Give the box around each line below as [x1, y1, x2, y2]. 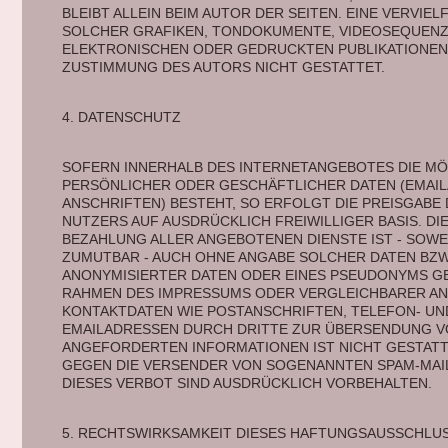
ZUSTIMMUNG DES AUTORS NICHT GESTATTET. [61, 59, 385, 75]
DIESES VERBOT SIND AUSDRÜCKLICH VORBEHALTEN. [61, 375, 436, 391]
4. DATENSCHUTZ [61, 109, 185, 125]
